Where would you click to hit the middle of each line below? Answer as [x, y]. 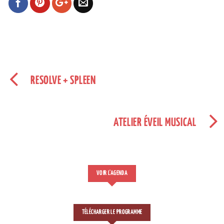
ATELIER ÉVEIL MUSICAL [155, 123]
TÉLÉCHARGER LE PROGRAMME [112, 212]
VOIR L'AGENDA [112, 173]
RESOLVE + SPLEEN [63, 81]
